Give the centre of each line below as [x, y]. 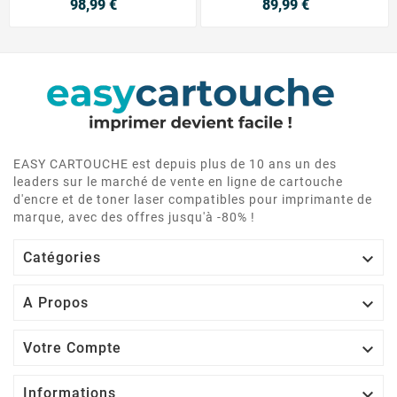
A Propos [56, 303]
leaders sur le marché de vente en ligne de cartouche [178, 182]
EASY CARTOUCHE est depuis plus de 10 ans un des [175, 164]
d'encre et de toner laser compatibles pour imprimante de [193, 200]
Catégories [62, 258]
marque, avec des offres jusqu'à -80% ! [134, 218]
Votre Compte [72, 348]
